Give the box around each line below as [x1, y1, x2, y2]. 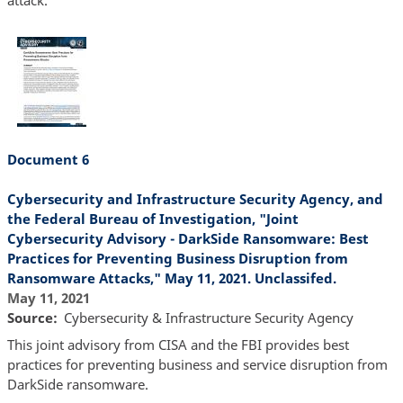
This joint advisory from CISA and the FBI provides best [6, 335, 349, 354]
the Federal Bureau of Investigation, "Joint [6, 210, 299, 228]
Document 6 [6, 150, 89, 169]
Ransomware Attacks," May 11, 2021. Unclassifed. [6, 269, 336, 288]
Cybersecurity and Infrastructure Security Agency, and [6, 190, 383, 209]
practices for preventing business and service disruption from [6, 354, 388, 373]
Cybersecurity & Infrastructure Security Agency [64, 309, 354, 327]
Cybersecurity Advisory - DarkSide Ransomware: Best [6, 229, 369, 248]
